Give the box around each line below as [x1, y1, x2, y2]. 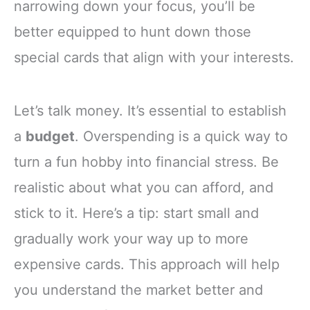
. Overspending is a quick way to [75, 127, 288, 145]
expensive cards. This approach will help [14, 255, 280, 273]
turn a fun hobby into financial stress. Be [14, 153, 279, 170]
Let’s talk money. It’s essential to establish [14, 102, 286, 119]
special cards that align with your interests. [14, 48, 294, 66]
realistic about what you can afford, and [14, 179, 273, 196]
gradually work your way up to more [14, 230, 248, 247]
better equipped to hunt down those [14, 23, 251, 40]
